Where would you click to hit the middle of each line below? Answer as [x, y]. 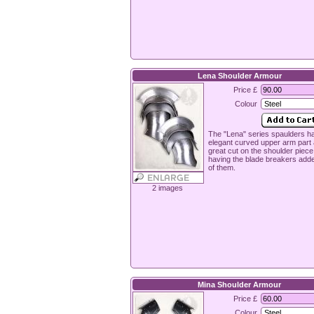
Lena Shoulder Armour [239, 76]
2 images [168, 188]
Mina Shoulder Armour [239, 285]
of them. [222, 168]
